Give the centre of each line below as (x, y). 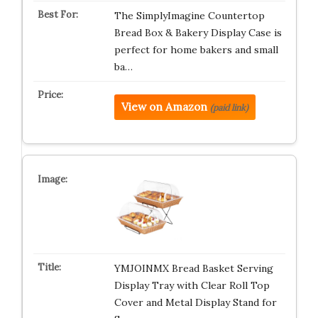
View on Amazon (164, 107)
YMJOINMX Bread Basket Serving (193, 268)
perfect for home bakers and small (196, 50)
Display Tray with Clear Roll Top (192, 285)
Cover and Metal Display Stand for (195, 302)
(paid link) (229, 108)
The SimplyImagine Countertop (189, 16)
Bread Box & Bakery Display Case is (198, 33)
